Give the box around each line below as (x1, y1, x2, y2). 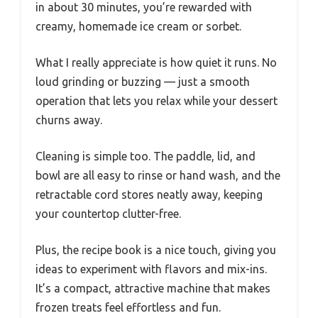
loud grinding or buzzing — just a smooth (35, 75, 250, 88)
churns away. (35, 113, 102, 126)
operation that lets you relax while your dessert (35, 94, 278, 107)
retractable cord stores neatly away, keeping (35, 187, 263, 201)
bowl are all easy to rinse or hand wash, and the (35, 168, 280, 182)
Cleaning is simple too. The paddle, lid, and (35, 149, 256, 163)
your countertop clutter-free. (35, 207, 181, 220)
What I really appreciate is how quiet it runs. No (35, 55, 277, 69)
